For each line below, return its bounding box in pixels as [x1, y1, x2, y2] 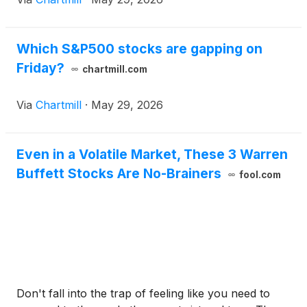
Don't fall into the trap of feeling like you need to [16, 286, 270, 301]
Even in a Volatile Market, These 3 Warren [16, 146, 288, 163]
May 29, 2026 [91, 98, 163, 112]
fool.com [238, 169, 281, 181]
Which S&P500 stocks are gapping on [16, 40, 262, 58]
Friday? [16, 60, 64, 77]
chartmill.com [82, 64, 147, 75]
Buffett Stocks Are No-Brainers [16, 165, 221, 182]
